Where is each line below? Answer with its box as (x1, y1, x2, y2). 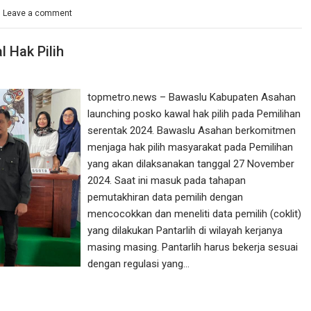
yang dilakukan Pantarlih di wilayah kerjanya (87, 224, 283, 237)
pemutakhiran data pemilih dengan (87, 190, 244, 203)
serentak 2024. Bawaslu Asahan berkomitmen (87, 124, 296, 137)
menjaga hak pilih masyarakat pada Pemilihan (87, 140, 294, 153)
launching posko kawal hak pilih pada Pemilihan (87, 107, 301, 120)
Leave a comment (3, 8, 72, 18)
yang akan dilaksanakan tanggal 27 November (87, 157, 295, 170)
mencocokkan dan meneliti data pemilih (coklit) (87, 207, 302, 220)
